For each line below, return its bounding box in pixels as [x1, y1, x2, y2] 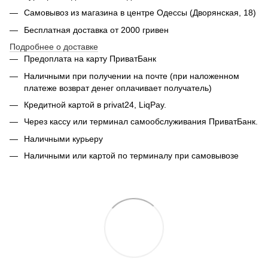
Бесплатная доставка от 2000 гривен [24, 25, 169, 35]
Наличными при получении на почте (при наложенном [24, 71, 239, 81]
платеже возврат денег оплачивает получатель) [24, 83, 212, 93]
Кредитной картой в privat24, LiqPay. [24, 99, 166, 109]
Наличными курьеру [24, 133, 103, 144]
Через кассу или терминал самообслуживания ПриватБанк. [24, 117, 258, 127]
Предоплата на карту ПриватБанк [24, 54, 156, 64]
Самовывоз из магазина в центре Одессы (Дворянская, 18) [24, 8, 256, 18]
